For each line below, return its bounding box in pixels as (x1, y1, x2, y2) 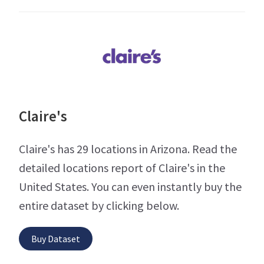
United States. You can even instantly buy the (19, 179, 242, 194)
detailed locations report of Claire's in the (19, 160, 225, 175)
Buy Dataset (31, 232, 80, 245)
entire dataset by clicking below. (19, 197, 179, 213)
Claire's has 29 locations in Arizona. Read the (19, 141, 237, 156)
